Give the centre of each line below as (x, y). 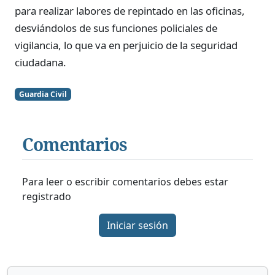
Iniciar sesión (137, 226)
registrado (47, 197)
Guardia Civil (43, 94)
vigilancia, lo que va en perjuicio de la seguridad (126, 45)
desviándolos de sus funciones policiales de (116, 28)
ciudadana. (41, 62)
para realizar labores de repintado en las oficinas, (130, 10)
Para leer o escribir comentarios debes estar (125, 182)
